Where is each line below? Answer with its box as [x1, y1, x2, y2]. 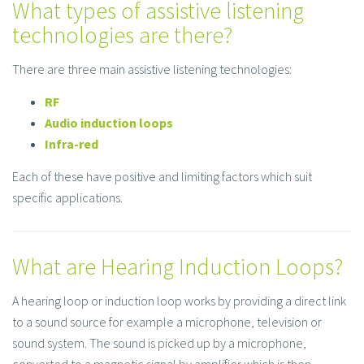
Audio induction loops [45, 115, 173, 132]
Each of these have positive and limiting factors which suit [12, 168, 312, 185]
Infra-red [45, 136, 98, 153]
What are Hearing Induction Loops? [12, 252, 343, 282]
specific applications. [12, 189, 123, 206]
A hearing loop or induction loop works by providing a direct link [12, 292, 346, 310]
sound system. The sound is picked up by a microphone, [12, 335, 306, 352]
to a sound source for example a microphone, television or [12, 314, 322, 331]
